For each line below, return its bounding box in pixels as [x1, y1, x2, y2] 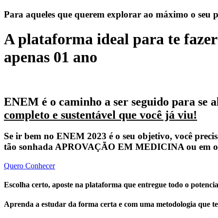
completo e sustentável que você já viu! [4, 108, 197, 121]
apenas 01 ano [4, 48, 97, 66]
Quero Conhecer [4, 162, 55, 170]
